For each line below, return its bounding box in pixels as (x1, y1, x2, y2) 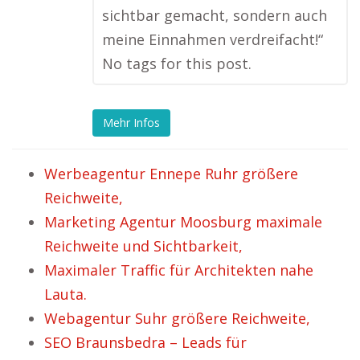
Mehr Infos (103, 115, 160, 131)
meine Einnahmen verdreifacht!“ (102, 30, 323, 49)
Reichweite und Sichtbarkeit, (44, 236, 243, 256)
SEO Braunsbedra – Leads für (44, 333, 247, 352)
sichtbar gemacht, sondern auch (102, 6, 327, 25)
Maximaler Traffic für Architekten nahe (44, 260, 313, 280)
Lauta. (44, 284, 87, 304)
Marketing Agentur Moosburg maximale (44, 212, 322, 231)
